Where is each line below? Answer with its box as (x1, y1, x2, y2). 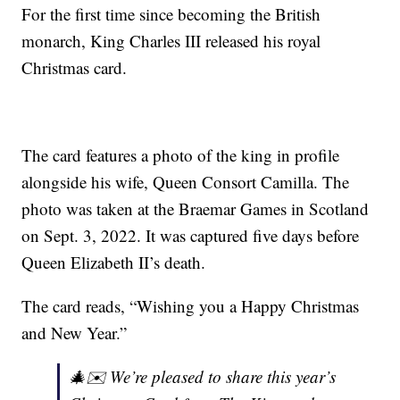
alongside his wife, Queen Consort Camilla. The (21, 171, 350, 194)
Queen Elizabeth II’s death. (21, 251, 206, 274)
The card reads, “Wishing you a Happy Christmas (21, 295, 360, 318)
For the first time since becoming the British (21, 3, 321, 26)
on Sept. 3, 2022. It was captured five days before (21, 224, 360, 247)
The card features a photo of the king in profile (21, 144, 340, 167)
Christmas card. (21, 56, 128, 79)
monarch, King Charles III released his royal (21, 29, 321, 53)
